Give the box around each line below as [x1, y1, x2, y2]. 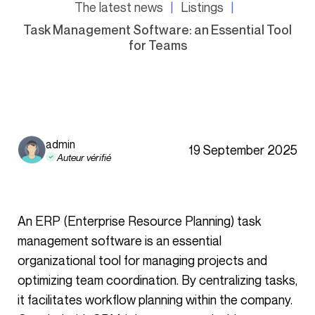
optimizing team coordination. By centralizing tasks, [18, 272, 297, 288]
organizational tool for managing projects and [18, 252, 267, 268]
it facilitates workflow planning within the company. [18, 292, 292, 307]
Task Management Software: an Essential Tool [23, 22, 292, 37]
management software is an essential [18, 233, 221, 248]
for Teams [128, 37, 187, 53]
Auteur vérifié [57, 150, 111, 163]
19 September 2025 [188, 142, 297, 157]
